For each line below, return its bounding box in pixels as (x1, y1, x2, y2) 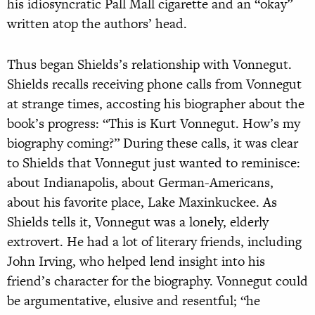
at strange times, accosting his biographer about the (7, 94, 304, 114)
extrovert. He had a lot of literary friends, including (7, 232, 302, 252)
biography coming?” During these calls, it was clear (7, 134, 298, 153)
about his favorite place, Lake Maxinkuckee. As (7, 193, 277, 212)
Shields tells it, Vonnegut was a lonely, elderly (7, 212, 269, 232)
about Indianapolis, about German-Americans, (7, 173, 274, 193)
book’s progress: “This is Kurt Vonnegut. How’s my (7, 114, 300, 134)
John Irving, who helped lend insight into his (7, 252, 265, 271)
